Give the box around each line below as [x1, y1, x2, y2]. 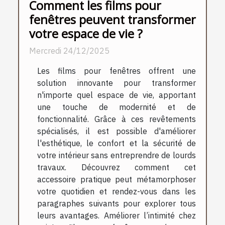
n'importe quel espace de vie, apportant [37, 90, 196, 100]
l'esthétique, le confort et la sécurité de [37, 138, 196, 149]
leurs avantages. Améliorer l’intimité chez [37, 210, 196, 221]
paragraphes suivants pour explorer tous [37, 198, 196, 209]
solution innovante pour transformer [37, 78, 196, 88]
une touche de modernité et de [37, 102, 196, 113]
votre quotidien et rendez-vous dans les [37, 186, 196, 197]
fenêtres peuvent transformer [29, 12, 196, 28]
